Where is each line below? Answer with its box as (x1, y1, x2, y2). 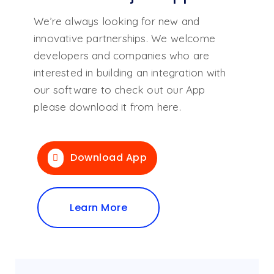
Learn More (70, 201, 127, 215)
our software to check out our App (34, 83, 206, 97)
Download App (67, 150, 147, 165)
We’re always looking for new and (34, 15, 200, 28)
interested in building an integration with (34, 66, 226, 80)
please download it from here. (34, 100, 181, 114)
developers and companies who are (34, 49, 210, 62)
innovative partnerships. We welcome (34, 32, 215, 45)
